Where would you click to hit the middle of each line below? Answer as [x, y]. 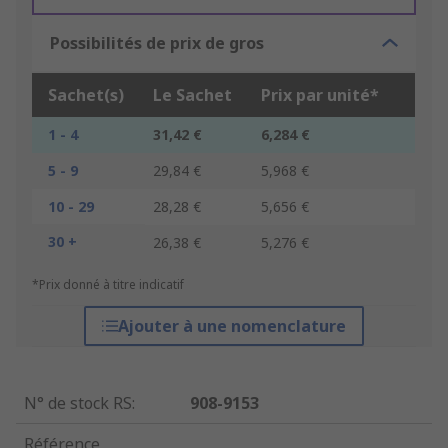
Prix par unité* [320, 95]
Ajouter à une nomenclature [231, 326]
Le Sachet [192, 95]
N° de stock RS [78, 403]
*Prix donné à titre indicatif [108, 285]
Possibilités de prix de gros [157, 43]
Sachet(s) [86, 95]
